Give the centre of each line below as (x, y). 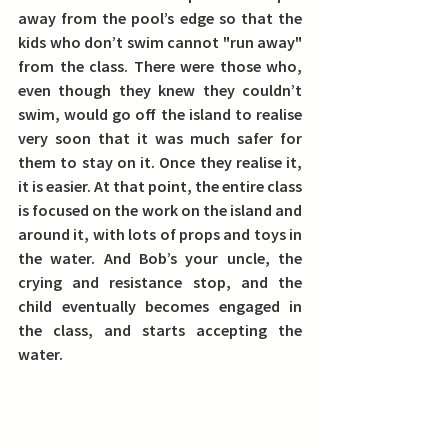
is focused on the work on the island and (160, 210)
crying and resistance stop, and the (160, 282)
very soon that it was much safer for (160, 138)
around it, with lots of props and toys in (160, 234)
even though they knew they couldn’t (160, 90)
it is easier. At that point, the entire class (160, 186)
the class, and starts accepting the (160, 330)
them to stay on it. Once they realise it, (160, 162)
